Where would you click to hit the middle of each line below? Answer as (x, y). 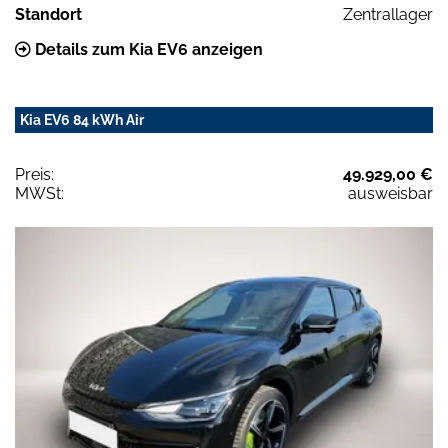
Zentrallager (388, 15)
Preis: (34, 175)
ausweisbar (390, 194)
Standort (48, 15)
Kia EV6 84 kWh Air (82, 120)
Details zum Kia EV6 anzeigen (147, 50)
